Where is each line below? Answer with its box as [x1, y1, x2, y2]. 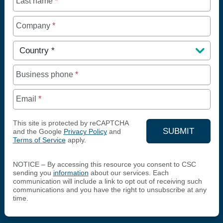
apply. [65, 136, 86, 144]
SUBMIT [162, 126, 194, 136]
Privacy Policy [63, 127, 107, 135]
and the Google [12, 127, 64, 135]
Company [15, 21, 52, 30]
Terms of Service [12, 136, 66, 144]
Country [12, 41, 46, 52]
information [53, 169, 89, 177]
